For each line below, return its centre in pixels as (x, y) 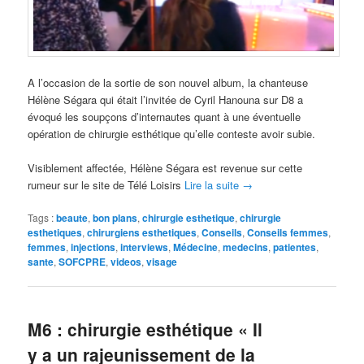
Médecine (196, 247)
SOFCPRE (82, 262)
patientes (295, 247)
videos (126, 262)
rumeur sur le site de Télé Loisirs (106, 185)
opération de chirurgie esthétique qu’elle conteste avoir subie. (172, 134)
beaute (72, 218)
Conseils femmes (288, 233)
